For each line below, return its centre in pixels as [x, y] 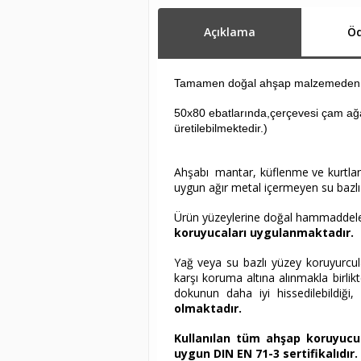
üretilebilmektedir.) [220, 128]
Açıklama [229, 32]
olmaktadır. [207, 308]
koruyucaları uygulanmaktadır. [263, 232]
